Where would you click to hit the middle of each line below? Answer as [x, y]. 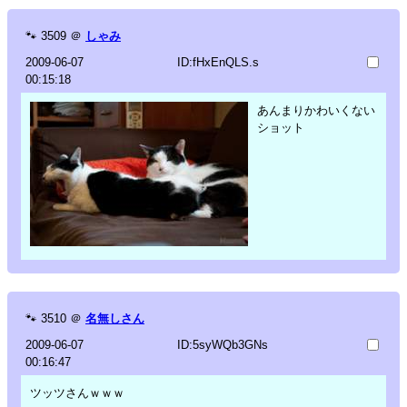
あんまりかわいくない [316, 110]
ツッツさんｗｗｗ [77, 392]
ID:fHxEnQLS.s [218, 62]
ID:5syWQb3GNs [222, 344]
